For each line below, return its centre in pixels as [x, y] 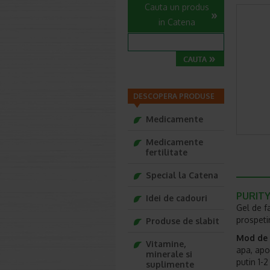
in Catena [177, 22]
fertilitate [167, 152]
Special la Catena [182, 175]
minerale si [169, 254]
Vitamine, [166, 244]
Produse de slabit [183, 221]
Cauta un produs [177, 7]
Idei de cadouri [177, 198]
